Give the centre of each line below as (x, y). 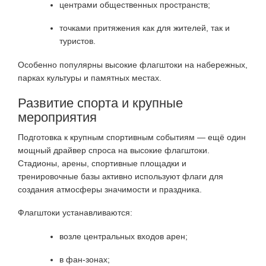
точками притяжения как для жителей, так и (145, 28)
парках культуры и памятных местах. (90, 77)
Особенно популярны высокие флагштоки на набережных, (133, 64)
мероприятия (57, 117)
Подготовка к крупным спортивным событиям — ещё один (132, 137)
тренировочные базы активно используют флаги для (121, 176)
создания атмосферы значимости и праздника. (110, 189)
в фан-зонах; (85, 260)
